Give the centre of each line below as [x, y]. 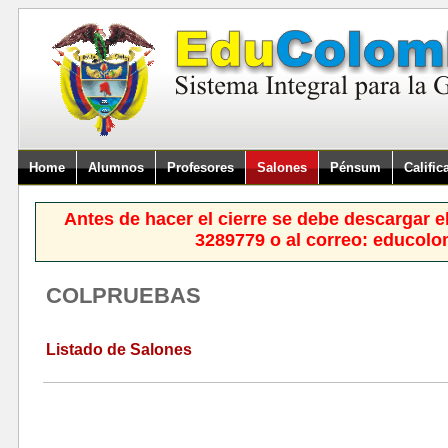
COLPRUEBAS [123, 295]
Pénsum [355, 167]
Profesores [200, 167]
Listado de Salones [118, 349]
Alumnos [116, 167]
